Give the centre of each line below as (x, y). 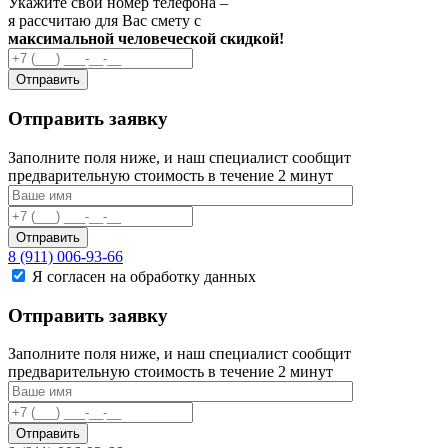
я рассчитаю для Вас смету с (104, 20)
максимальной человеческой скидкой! (146, 38)
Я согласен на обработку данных (144, 276)
